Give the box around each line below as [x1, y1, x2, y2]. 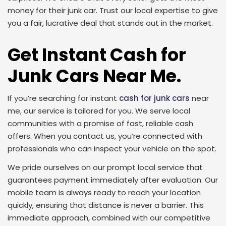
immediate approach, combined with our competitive [8, 212, 210, 223]
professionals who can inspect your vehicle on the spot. [8, 143, 216, 154]
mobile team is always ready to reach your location [8, 187, 201, 198]
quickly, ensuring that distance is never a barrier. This [8, 200, 204, 210]
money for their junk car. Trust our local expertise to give [8, 5, 218, 16]
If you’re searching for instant [8, 93, 119, 103]
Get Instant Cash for [8, 42, 186, 67]
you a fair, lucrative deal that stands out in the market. [8, 18, 213, 28]
